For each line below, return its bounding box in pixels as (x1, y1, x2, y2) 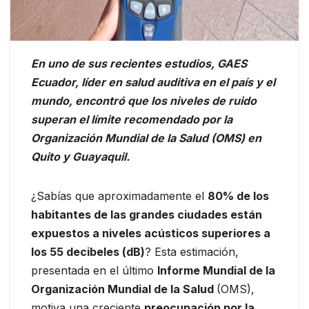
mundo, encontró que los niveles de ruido (31, 93, 257, 108)
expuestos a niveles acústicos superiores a (31, 226, 270, 240)
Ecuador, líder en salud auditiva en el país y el (31, 74, 275, 89)
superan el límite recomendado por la (31, 112, 232, 126)
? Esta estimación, (145, 244, 239, 259)
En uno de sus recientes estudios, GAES (31, 56, 247, 70)
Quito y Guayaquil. (31, 149, 130, 163)
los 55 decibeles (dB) (31, 244, 145, 259)
